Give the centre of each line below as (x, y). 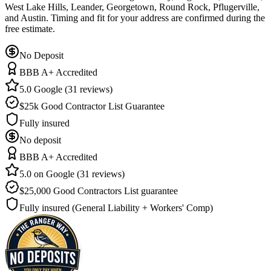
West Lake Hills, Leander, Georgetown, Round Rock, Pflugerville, (132, 7)
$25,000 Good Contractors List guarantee (99, 191)
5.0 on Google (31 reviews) (72, 174)
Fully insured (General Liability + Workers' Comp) (116, 207)
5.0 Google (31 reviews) (66, 89)
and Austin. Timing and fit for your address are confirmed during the (135, 18)
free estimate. (30, 28)
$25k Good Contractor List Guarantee (92, 106)
